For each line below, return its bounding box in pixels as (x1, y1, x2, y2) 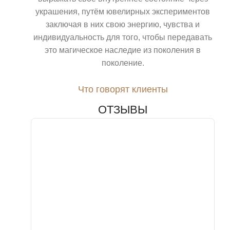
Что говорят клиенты (78, 84, 168, 95)
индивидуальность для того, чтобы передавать (33, 33, 212, 42)
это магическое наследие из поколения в (45, 46, 201, 55)
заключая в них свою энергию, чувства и (46, 20, 200, 29)
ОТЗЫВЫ (98, 103, 147, 117)
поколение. (101, 59, 144, 68)
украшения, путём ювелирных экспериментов (35, 7, 210, 16)
